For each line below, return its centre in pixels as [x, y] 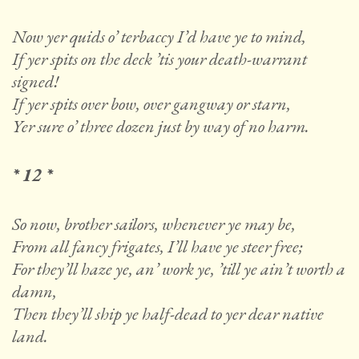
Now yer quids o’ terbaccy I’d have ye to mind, [159, 37]
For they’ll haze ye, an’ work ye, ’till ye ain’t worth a [179, 269]
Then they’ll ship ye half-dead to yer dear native [168, 314]
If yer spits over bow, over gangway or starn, [151, 104]
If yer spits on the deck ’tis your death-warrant [159, 59]
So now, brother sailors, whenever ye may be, [154, 224]
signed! [35, 82]
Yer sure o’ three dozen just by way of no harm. [161, 127]
